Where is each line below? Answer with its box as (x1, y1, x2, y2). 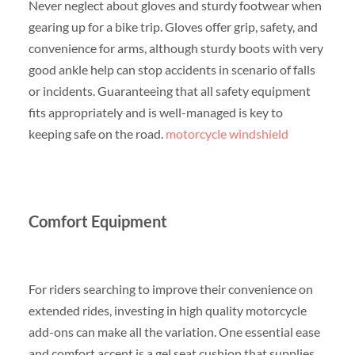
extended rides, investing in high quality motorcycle (28, 302, 307, 318)
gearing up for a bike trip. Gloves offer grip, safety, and (28, 18, 318, 34)
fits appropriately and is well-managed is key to (28, 104, 283, 120)
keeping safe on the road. (28, 125, 166, 141)
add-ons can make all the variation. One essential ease (28, 323, 320, 339)
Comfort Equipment (28, 211, 167, 231)
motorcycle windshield (165, 125, 288, 141)
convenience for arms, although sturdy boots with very (28, 40, 323, 55)
